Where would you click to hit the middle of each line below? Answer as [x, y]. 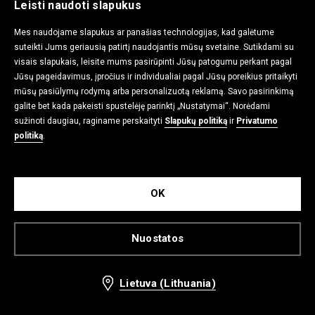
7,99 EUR [184, 97]
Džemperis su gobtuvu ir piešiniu [143, 83]
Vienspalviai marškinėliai [216, 83]
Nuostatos [157, 238]
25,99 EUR [233, 97]
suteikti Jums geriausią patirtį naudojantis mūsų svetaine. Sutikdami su [154, 47]
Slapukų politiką [196, 121]
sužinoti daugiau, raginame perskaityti [89, 121]
